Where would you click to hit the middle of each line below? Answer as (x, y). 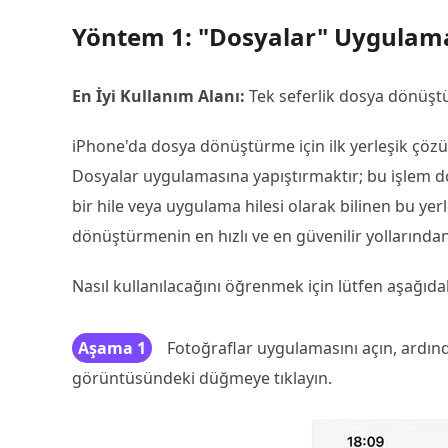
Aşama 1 (112, 348)
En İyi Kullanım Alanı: (160, 96)
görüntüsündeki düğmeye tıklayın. (202, 378)
